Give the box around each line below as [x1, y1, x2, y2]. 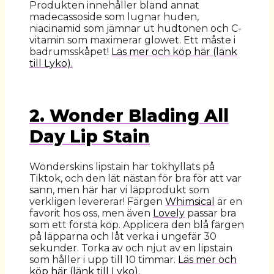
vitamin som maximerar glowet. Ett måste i [29, 34, 235, 46]
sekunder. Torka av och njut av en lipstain [29, 242, 232, 254]
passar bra [185, 207, 236, 219]
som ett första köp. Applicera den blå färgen [29, 218, 244, 231]
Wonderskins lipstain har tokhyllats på [29, 160, 215, 172]
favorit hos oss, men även [29, 207, 153, 219]
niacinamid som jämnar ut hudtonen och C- [29, 23, 242, 35]
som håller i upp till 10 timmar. [29, 253, 178, 265]
